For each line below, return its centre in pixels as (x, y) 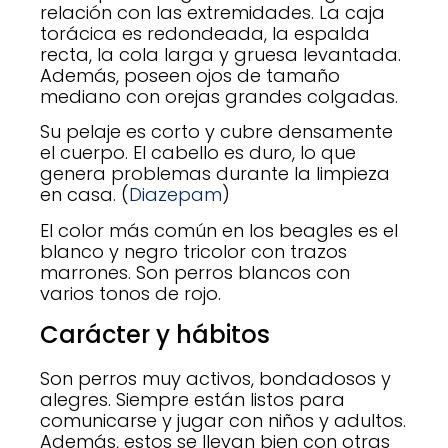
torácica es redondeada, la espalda (205, 33)
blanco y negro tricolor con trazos (193, 251)
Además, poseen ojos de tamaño (190, 75)
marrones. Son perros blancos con (195, 272)
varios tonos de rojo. (130, 293)
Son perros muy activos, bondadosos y (215, 379)
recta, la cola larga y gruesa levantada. (220, 54)
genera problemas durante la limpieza (215, 174)
